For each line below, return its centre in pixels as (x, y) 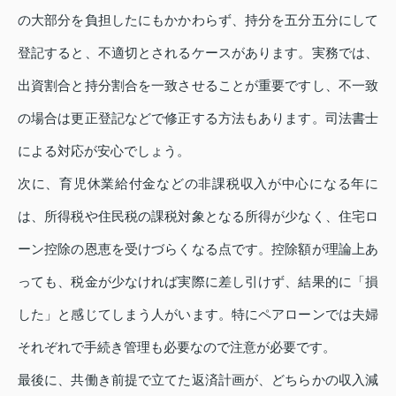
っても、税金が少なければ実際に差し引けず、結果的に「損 (198, 282)
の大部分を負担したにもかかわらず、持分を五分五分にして (198, 20)
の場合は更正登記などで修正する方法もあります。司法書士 (198, 118)
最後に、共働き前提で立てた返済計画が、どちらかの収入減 (198, 380)
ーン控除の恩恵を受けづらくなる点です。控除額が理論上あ (198, 249)
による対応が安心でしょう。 (104, 151)
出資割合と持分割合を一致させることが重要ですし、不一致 (198, 86)
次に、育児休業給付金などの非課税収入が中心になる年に (198, 184)
